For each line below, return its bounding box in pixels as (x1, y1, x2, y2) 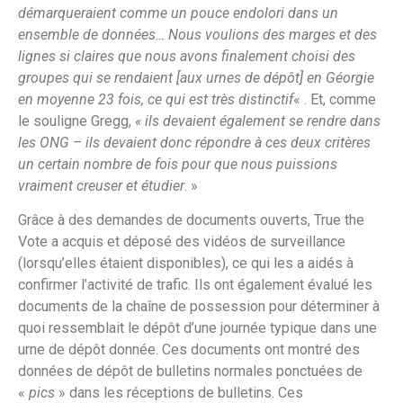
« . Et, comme (293, 90, 376, 108)
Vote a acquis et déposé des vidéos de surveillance (18, 233, 345, 251)
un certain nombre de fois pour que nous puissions (18, 155, 337, 173)
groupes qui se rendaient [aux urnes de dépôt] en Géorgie (18, 68, 374, 86)
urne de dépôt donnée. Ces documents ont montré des (18, 341, 360, 359)
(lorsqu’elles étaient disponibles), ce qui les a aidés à (18, 255, 354, 273)
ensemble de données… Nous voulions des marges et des (18, 25, 377, 43)
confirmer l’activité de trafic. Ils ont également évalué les (18, 276, 372, 294)
